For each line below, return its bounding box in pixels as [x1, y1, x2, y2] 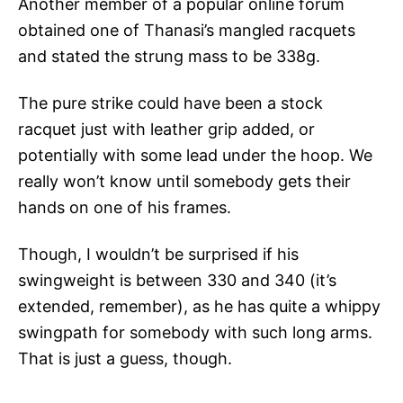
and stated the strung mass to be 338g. [18, 47, 320, 67]
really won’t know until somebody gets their [18, 172, 351, 192]
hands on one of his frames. [18, 198, 231, 218]
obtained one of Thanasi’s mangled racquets [18, 21, 355, 40]
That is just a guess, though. [18, 349, 232, 369]
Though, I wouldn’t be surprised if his [18, 245, 299, 264]
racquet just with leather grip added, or [18, 120, 315, 139]
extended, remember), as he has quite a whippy [18, 297, 381, 317]
